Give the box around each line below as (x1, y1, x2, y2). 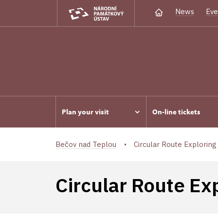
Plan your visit (62, 107, 109, 116)
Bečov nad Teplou (55, 140, 116, 149)
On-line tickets (152, 107, 200, 116)
